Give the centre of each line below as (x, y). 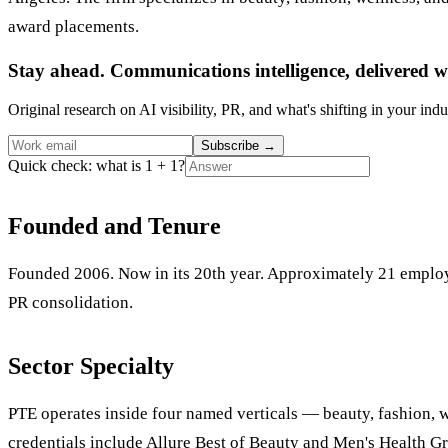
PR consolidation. (70, 302)
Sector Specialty (91, 365)
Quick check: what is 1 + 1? (96, 165)
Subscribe (232, 145)
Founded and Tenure (114, 225)
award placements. (73, 27)
